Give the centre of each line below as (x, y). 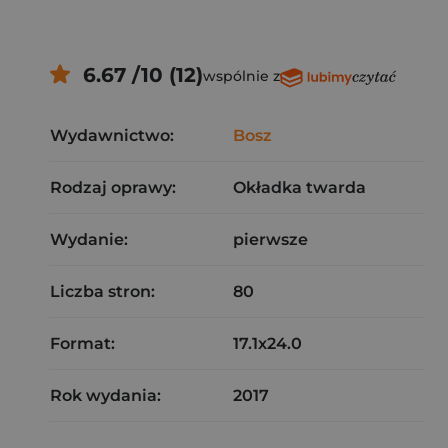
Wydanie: (89, 239)
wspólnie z (241, 76)
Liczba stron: (102, 291)
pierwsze (270, 239)
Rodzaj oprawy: (113, 187)
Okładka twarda (299, 187)
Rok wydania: (105, 395)
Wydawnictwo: (112, 135)
